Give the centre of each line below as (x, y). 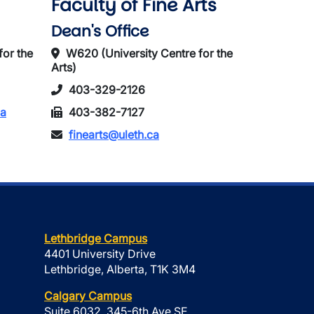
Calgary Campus (88, 296)
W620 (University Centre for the (148, 53)
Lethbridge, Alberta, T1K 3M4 (120, 269)
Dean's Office (100, 31)
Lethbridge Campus (96, 238)
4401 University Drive (100, 254)
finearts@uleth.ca (114, 135)
